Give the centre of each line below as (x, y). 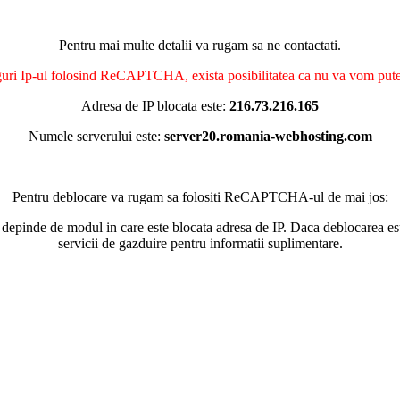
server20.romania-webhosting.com (268, 136)
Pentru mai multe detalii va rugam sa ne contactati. (200, 45)
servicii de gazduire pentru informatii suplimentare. (200, 243)
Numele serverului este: (96, 136)
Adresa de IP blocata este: (155, 106)
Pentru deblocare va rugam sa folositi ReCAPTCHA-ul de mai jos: (200, 197)
